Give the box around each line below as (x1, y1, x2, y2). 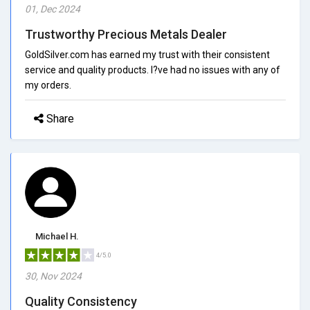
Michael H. (35, 230, 79, 241)
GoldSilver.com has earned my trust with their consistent (25, 48, 270, 60)
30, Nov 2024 (25, 270, 82, 282)
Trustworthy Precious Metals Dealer (25, 26, 227, 42)
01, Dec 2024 (25, 3, 80, 15)
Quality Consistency (25, 293, 137, 309)
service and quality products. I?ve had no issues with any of (25, 64, 280, 75)
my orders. (25, 79, 71, 91)
